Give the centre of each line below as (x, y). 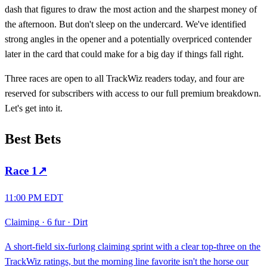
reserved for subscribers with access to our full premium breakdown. (133, 93)
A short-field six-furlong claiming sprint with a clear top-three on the (133, 247)
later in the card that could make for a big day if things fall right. (124, 54)
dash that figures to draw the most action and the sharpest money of (131, 9)
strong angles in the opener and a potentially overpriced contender (128, 39)
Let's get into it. (34, 108)
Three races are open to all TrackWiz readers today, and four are (125, 78)
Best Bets (33, 139)
